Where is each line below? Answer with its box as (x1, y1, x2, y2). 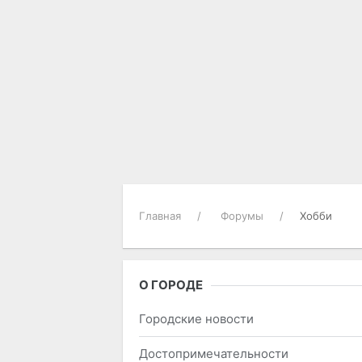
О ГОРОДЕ (139, 277, 203, 293)
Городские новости (139, 311, 254, 326)
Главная (139, 209, 181, 222)
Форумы (221, 209, 263, 222)
